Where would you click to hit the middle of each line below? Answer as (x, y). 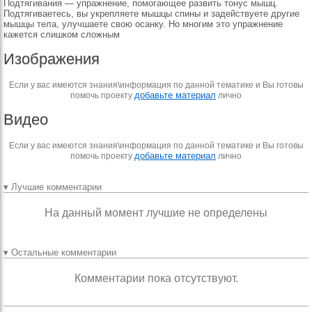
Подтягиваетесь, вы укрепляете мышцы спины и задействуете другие (151, 14)
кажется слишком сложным (62, 34)
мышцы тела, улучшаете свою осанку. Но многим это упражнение (143, 24)
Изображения (52, 59)
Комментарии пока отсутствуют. (156, 278)
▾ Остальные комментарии (60, 252)
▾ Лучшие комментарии (53, 187)
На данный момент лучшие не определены (156, 213)
